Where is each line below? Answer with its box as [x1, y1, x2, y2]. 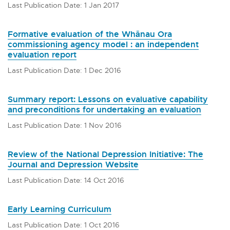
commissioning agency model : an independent [8, 39, 199, 49]
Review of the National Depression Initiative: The [8, 148, 203, 159]
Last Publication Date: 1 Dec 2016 [8, 65, 121, 74]
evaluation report [8, 49, 76, 60]
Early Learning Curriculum [8, 203, 111, 214]
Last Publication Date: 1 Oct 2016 [8, 220, 120, 229]
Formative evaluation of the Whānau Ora [8, 28, 172, 39]
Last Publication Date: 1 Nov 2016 [8, 120, 122, 129]
